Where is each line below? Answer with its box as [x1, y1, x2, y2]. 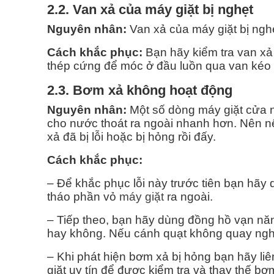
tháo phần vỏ [47, 190, 119, 204]
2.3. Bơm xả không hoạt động [47, 83, 232, 98]
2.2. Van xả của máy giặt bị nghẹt [47, 2, 253, 18]
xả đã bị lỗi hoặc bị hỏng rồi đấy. [47, 130, 216, 144]
